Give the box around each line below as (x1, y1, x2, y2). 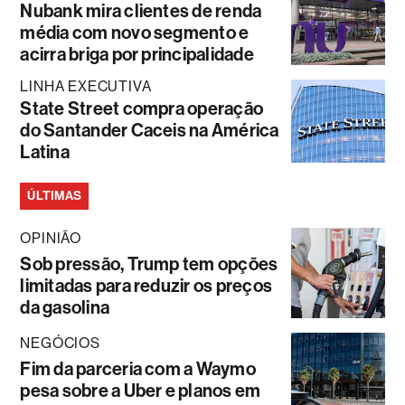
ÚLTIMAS (27, 188, 82, 204)
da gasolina (20, 297, 110, 319)
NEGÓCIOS (20, 334, 100, 353)
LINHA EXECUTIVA (20, 78, 152, 96)
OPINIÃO (20, 230, 81, 248)
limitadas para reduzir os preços (20, 275, 273, 297)
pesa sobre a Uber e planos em (20, 380, 261, 402)
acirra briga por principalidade (20, 43, 254, 66)
